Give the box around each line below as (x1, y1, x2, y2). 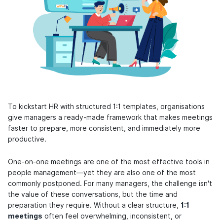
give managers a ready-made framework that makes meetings (8, 113, 213, 122)
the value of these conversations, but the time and (8, 190, 178, 199)
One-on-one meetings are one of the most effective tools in (8, 158, 210, 166)
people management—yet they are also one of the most (8, 169, 196, 177)
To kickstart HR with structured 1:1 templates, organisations (8, 103, 205, 111)
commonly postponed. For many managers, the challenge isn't (8, 180, 212, 188)
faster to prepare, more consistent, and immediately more (8, 124, 200, 133)
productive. (8, 135, 46, 144)
